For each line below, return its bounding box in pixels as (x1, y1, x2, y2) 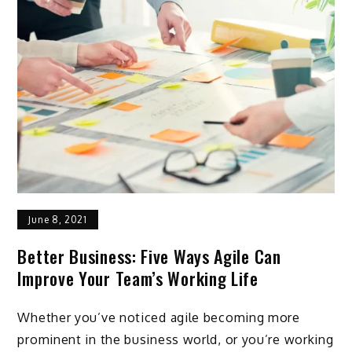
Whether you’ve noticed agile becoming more (17, 310, 300, 326)
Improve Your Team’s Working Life (17, 265, 258, 291)
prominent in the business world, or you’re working (17, 332, 334, 348)
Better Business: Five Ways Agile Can (17, 243, 281, 269)
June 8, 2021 (28, 213, 87, 225)
